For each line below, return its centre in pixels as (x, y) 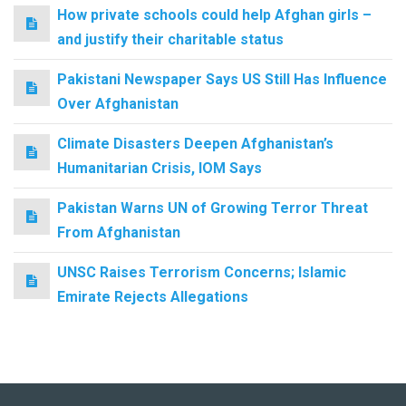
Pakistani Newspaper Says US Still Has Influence (222, 79)
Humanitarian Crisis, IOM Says (159, 168)
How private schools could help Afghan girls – (214, 14)
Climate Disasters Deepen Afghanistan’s (195, 143)
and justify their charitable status (170, 39)
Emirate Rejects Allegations (153, 296)
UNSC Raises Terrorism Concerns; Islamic (202, 272)
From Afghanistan (119, 232)
